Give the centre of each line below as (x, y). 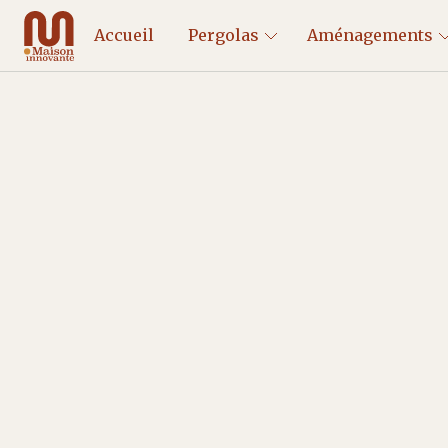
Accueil (123, 35)
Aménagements (369, 35)
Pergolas (223, 35)
